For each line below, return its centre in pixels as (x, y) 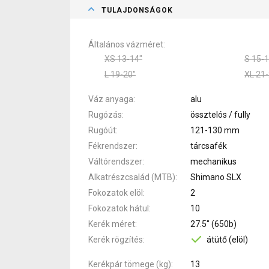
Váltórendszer (115, 161)
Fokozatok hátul (119, 208)
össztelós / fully (220, 114)
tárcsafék (209, 146)
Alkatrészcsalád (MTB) (132, 177)
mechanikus (213, 161)
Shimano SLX (216, 177)
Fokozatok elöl (116, 192)
